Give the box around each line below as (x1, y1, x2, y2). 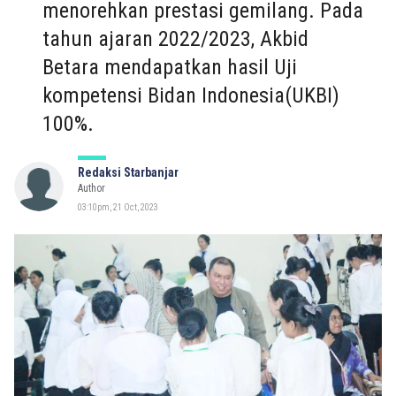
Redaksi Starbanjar (78, 165, 179, 179)
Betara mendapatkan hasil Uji (42, 55, 297, 80)
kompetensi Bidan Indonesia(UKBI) (42, 83, 339, 108)
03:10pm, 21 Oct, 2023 (78, 202, 158, 212)
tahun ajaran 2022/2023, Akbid (42, 27, 308, 51)
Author (78, 182, 105, 194)
